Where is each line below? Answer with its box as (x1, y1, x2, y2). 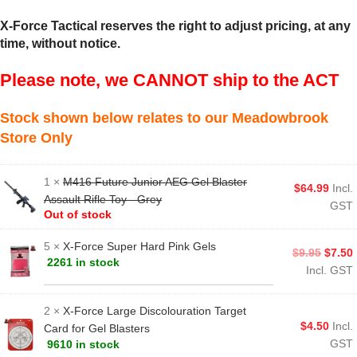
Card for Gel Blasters (44, 321, 150, 335)
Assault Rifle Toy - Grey (44, 192, 162, 206)
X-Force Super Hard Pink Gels (63, 239, 216, 253)
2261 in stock (47, 255, 120, 269)
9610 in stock (47, 337, 120, 351)
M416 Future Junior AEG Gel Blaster (63, 175, 247, 188)
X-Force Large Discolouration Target (63, 304, 246, 317)
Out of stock (44, 207, 112, 221)
